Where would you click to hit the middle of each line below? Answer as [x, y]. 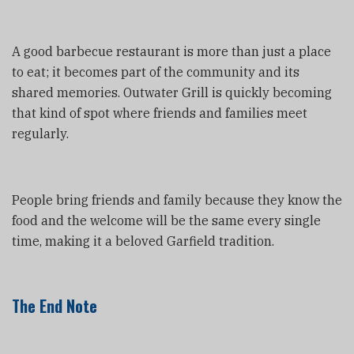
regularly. [40, 133]
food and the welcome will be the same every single [166, 220]
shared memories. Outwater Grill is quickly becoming [172, 92]
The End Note [55, 305]
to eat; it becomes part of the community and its [156, 72]
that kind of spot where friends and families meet [160, 113]
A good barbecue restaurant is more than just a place [171, 51]
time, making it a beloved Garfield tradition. [143, 241]
